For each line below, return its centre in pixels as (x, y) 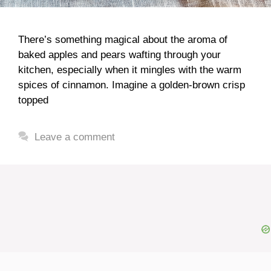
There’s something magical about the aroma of (123, 39)
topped (33, 100)
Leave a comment (75, 137)
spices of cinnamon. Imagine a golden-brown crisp (132, 85)
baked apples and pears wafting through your (119, 54)
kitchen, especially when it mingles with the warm (130, 70)
